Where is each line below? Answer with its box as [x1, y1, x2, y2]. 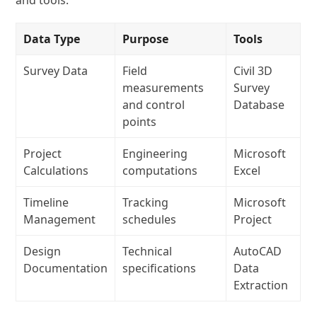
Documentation [23, 260, 108, 276]
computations [122, 163, 198, 178]
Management [23, 212, 96, 227]
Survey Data [23, 63, 88, 79]
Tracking [122, 195, 169, 210]
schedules [122, 212, 177, 227]
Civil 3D [234, 63, 273, 79]
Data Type [23, 31, 81, 47]
